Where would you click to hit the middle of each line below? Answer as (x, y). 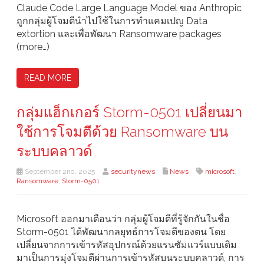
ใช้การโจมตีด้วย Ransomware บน (122, 132)
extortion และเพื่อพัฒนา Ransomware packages (119, 34)
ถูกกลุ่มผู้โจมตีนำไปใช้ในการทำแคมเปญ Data (112, 21)
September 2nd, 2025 (59, 172)
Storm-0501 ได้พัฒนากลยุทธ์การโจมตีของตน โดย (121, 232)
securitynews (133, 172)
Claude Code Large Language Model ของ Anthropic (129, 8)
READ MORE (48, 78)
